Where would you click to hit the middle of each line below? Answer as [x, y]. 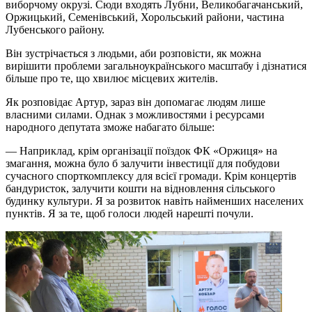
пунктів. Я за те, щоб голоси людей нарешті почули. [130, 213]
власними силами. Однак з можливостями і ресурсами [135, 114]
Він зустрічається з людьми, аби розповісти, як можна [133, 53]
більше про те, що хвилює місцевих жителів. [113, 78]
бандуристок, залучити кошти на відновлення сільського [140, 188]
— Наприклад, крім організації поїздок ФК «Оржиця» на [141, 150]
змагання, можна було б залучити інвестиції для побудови [143, 163]
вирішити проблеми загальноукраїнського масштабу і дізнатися [156, 65]
